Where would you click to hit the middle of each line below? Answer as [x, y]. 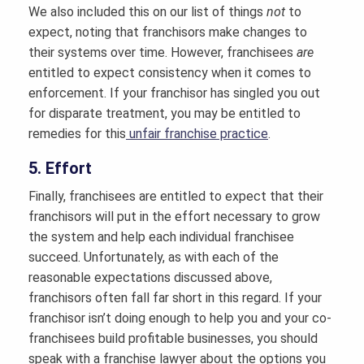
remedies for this [77, 134]
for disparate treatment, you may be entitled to [165, 114]
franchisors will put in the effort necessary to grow [174, 217]
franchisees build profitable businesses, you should [173, 339]
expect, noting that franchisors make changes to [168, 32]
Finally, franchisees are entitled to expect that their [176, 197]
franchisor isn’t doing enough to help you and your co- [180, 318]
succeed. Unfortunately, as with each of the [154, 258]
